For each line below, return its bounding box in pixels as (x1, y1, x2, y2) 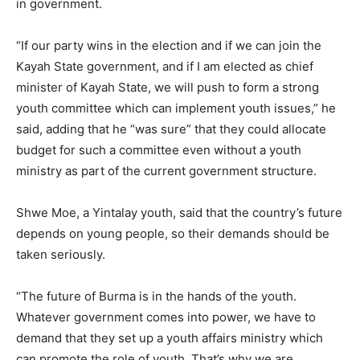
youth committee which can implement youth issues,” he (16, 100, 336, 116)
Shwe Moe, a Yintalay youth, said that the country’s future (16, 204, 342, 220)
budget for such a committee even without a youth (16, 141, 301, 157)
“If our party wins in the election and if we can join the (16, 37, 321, 53)
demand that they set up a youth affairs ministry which (16, 329, 323, 346)
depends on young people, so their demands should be (16, 225, 329, 241)
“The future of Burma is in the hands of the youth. (16, 288, 297, 304)
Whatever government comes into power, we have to (16, 309, 316, 325)
